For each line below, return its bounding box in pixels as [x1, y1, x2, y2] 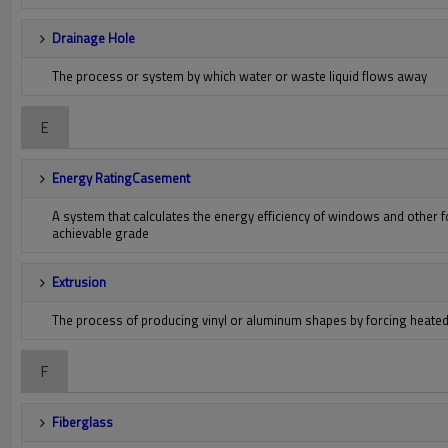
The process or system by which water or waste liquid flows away [52, 66, 427, 86]
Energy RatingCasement [52, 168, 190, 188]
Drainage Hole [52, 28, 135, 48]
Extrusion [52, 272, 106, 292]
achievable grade [52, 223, 149, 243]
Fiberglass [52, 412, 113, 432]
